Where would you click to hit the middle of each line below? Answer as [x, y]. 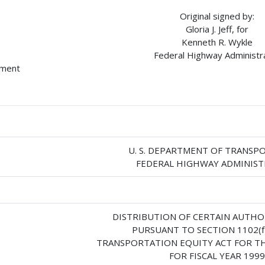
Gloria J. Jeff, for [217, 29]
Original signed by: [217, 16]
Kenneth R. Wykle [217, 42]
